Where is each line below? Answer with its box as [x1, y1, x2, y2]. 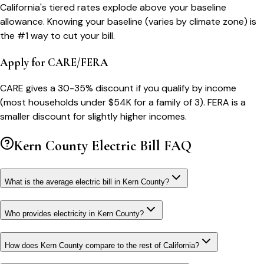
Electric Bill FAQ [88, 137, 192, 155]
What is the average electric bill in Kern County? [5, 177, 169, 187]
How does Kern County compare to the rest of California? [5, 240, 199, 250]
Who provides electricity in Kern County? [5, 209, 144, 218]
